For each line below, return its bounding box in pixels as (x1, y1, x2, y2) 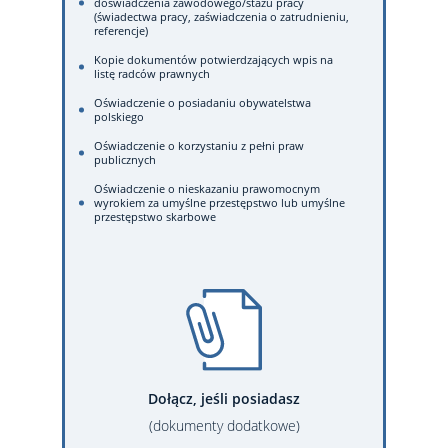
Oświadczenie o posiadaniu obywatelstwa (94, 95, 311, 110)
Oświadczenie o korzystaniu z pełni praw (94, 138, 304, 153)
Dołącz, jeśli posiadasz (148, 389, 300, 408)
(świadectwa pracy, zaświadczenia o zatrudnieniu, (94, 9, 349, 24)
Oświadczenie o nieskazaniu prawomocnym (94, 181, 320, 196)
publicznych (94, 152, 156, 167)
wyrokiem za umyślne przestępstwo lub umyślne (94, 195, 345, 210)
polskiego (94, 109, 144, 124)
